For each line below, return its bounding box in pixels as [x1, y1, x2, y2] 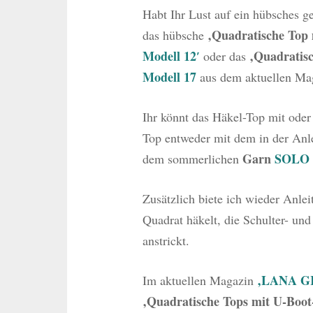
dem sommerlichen [142, 150, 242, 168]
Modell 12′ [142, 47, 203, 66]
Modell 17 [142, 68, 196, 87]
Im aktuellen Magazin [142, 272, 257, 289]
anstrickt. [142, 232, 189, 249]
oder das [203, 48, 249, 65]
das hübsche [142, 27, 208, 44]
